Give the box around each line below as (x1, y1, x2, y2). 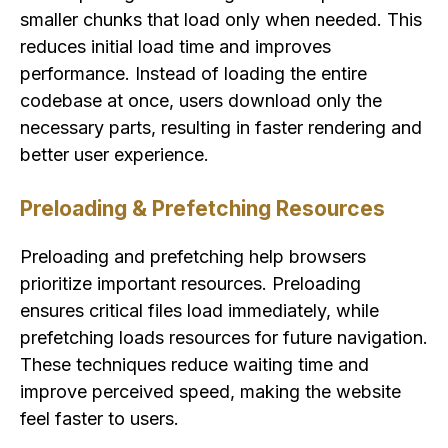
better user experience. (20, 143, 209, 165)
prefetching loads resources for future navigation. (20, 326, 428, 348)
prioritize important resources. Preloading (20, 272, 361, 294)
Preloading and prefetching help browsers (20, 245, 366, 267)
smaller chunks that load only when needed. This (20, 8, 422, 30)
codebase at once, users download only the (20, 89, 382, 111)
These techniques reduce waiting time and (20, 353, 369, 375)
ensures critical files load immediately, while (20, 299, 379, 321)
